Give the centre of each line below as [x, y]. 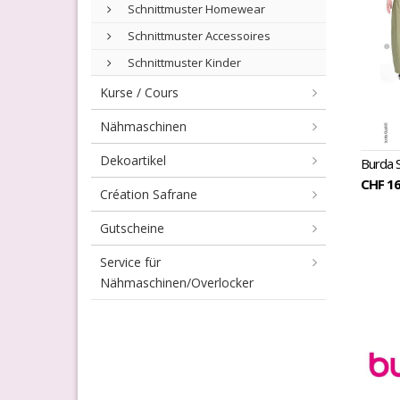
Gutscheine [132, 228]
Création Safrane [149, 194]
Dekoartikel [133, 160]
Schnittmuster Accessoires [198, 36]
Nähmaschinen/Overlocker [177, 283]
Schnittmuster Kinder [183, 62]
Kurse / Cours [139, 92]
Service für [130, 262]
